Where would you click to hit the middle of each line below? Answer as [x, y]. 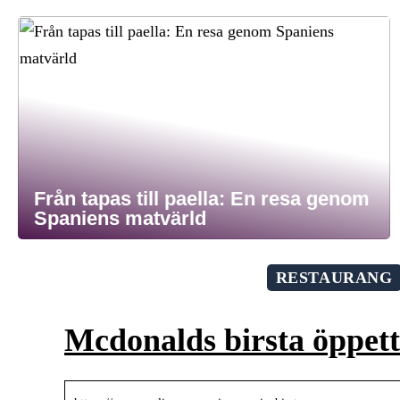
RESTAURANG [334, 278]
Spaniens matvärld [120, 218]
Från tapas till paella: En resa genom [202, 199]
